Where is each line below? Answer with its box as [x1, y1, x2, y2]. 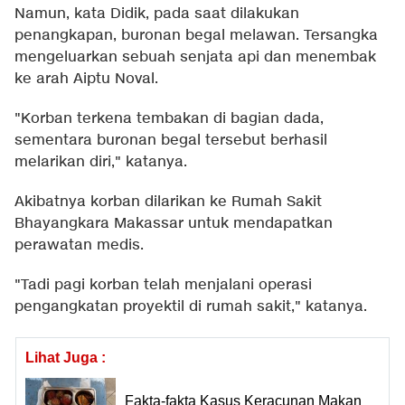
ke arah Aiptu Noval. [14, 70, 158, 89]
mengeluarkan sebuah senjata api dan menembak [14, 48, 376, 68]
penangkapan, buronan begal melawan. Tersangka [14, 26, 378, 46]
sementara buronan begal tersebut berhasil [14, 131, 327, 151]
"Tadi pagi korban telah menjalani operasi [14, 276, 312, 296]
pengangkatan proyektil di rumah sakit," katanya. [14, 297, 367, 317]
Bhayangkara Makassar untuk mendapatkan [14, 214, 333, 234]
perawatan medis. [14, 236, 144, 256]
